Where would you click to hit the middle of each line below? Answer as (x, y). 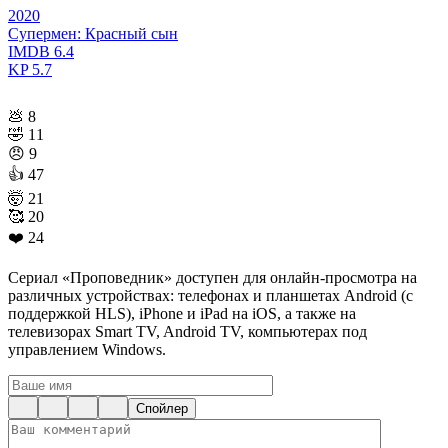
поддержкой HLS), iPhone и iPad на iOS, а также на (182, 314)
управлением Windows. (87, 350)
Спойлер (162, 409)
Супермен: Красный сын (93, 34)
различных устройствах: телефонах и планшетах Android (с (210, 296)
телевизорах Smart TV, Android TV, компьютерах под (187, 332)
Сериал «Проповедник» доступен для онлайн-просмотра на (212, 278)
